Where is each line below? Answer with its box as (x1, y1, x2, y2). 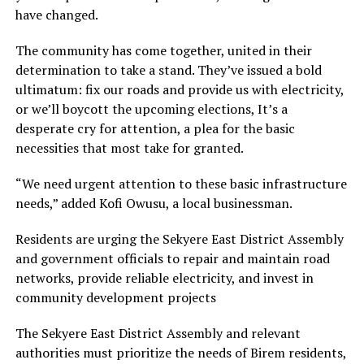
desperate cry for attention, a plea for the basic (15, 119, 295, 138)
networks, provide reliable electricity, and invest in (15, 269, 314, 288)
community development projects (15, 288, 216, 307)
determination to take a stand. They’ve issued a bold (15, 61, 322, 80)
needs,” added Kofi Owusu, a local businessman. (15, 194, 292, 213)
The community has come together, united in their (15, 41, 312, 60)
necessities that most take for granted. (15, 139, 244, 158)
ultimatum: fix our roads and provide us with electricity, (15, 80, 344, 99)
